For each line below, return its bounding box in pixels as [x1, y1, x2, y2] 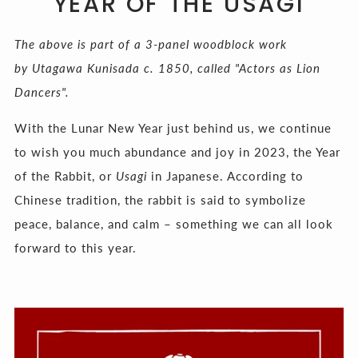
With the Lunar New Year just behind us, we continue [14, 121, 332, 135]
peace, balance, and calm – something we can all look [14, 217, 333, 231]
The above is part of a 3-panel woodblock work [14, 37, 287, 51]
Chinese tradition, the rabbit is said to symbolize [14, 193, 306, 207]
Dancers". [14, 85, 74, 99]
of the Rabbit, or [14, 169, 116, 183]
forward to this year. [14, 241, 137, 255]
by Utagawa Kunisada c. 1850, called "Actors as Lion [14, 61, 320, 75]
